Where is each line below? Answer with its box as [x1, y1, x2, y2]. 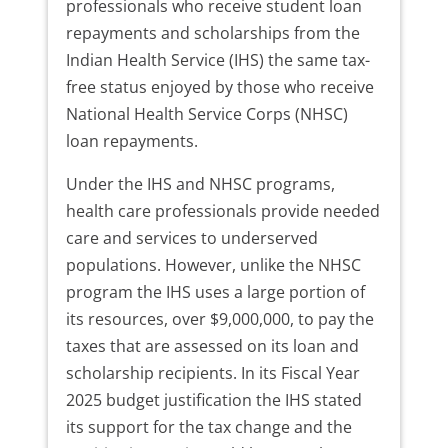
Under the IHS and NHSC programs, [65, 173, 335, 196]
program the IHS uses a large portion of [65, 281, 365, 304]
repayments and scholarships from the [65, 22, 360, 45]
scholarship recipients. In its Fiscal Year [65, 362, 360, 385]
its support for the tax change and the [65, 416, 352, 439]
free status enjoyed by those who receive [65, 76, 374, 99]
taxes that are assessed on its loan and [65, 335, 359, 358]
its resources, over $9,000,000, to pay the [65, 308, 374, 331]
